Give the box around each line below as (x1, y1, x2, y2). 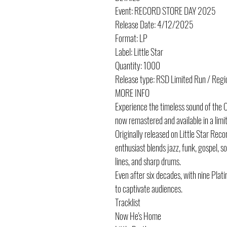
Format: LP (115, 31, 147, 45)
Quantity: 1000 (115, 59, 160, 72)
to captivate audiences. (115, 182, 182, 195)
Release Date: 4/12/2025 (115, 18, 194, 31)
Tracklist (115, 196, 140, 209)
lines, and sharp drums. (115, 155, 181, 168)
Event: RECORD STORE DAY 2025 (115, 4, 216, 17)
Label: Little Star (115, 45, 163, 58)
